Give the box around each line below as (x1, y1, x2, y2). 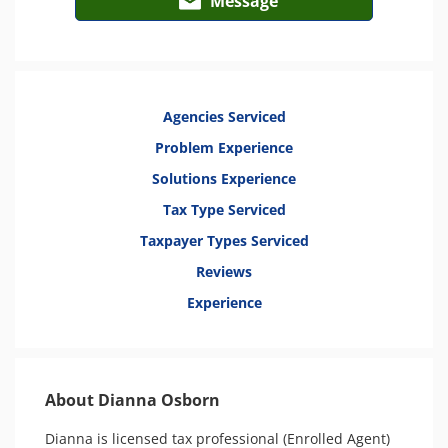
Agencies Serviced (162, 107, 286, 126)
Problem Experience (155, 138, 293, 157)
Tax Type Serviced (162, 200, 286, 219)
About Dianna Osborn (45, 389, 220, 411)
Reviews (196, 262, 252, 281)
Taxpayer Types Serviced (139, 231, 309, 250)
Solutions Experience (152, 169, 296, 188)
